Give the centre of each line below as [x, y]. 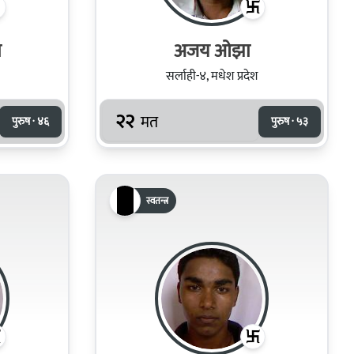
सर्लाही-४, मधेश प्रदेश [212, 76]
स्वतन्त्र [157, 200]
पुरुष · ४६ [30, 121]
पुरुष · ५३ [290, 121]
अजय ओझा [212, 51]
